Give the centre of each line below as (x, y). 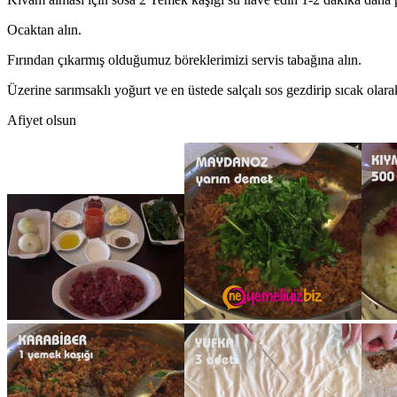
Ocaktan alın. (44, 29)
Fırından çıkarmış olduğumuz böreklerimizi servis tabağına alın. (184, 59)
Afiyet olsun (42, 120)
